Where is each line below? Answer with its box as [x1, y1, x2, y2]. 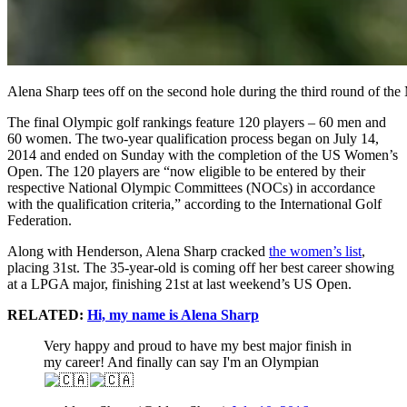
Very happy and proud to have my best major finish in [44, 338, 352, 354]
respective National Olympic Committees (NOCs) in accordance [7, 180, 375, 196]
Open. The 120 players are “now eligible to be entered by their [7, 164, 365, 180]
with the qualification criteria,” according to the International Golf [7, 196, 382, 213]
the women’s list [269, 243, 362, 260]
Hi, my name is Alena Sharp [87, 307, 259, 323]
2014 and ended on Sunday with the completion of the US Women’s [7, 147, 398, 164]
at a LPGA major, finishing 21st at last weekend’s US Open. [7, 276, 352, 293]
